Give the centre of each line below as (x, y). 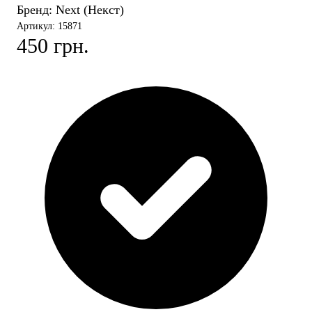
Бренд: (36, 10)
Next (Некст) (90, 10)
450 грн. (53, 46)
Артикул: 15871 (49, 26)
